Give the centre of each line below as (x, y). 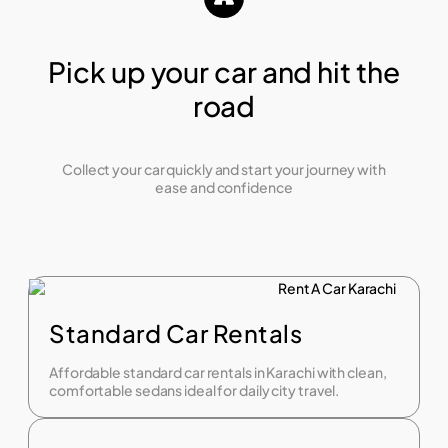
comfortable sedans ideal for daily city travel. (194, 390)
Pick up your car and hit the (224, 71)
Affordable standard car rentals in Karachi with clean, (218, 372)
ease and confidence (224, 187)
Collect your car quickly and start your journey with (224, 169)
